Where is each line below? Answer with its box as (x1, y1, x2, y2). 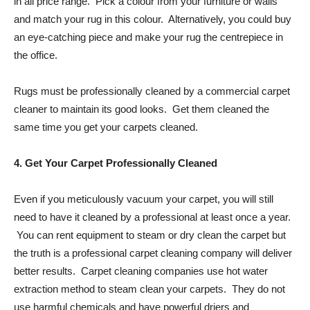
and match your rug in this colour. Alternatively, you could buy (14, 12, 291, 25)
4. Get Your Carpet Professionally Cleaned (14, 156, 217, 169)
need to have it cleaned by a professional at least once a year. (14, 210, 291, 223)
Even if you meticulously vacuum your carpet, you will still (14, 192, 273, 205)
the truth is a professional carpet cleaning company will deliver (14, 246, 292, 259)
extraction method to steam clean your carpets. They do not (14, 282, 285, 295)
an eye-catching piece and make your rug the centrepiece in (14, 30, 283, 43)
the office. (14, 48, 57, 61)
